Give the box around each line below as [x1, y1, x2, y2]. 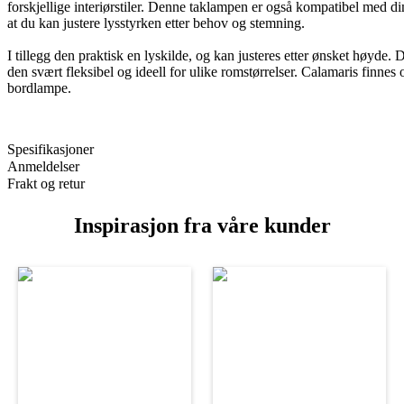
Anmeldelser [7, 159, 79, 175]
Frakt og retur [7, 176, 85, 192]
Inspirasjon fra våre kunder [73, 214, 331, 238]
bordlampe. [7, 80, 71, 96]
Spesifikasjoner [7, 142, 94, 158]
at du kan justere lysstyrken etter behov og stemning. [7, 15, 305, 32]
